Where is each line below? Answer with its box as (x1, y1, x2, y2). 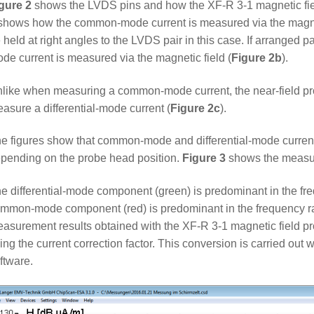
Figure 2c (170, 102, 221, 114)
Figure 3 (182, 152, 226, 165)
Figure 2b (231, 51, 282, 64)
